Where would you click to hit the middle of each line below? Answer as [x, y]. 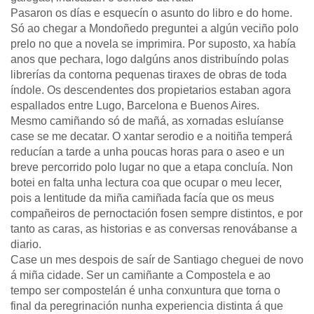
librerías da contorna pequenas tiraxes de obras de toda [149, 75]
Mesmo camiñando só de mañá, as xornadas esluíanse [147, 121]
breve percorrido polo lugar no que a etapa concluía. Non [152, 167]
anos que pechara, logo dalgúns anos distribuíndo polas [150, 59]
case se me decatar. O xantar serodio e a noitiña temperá [151, 136]
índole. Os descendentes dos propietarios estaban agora [151, 90]
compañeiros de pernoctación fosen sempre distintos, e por [157, 213]
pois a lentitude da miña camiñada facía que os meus [142, 198]
